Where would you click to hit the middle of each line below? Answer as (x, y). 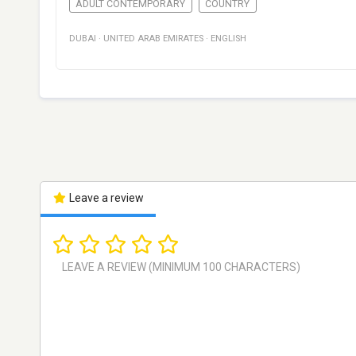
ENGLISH (228, 39)
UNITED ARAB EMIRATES (153, 39)
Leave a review (105, 198)
